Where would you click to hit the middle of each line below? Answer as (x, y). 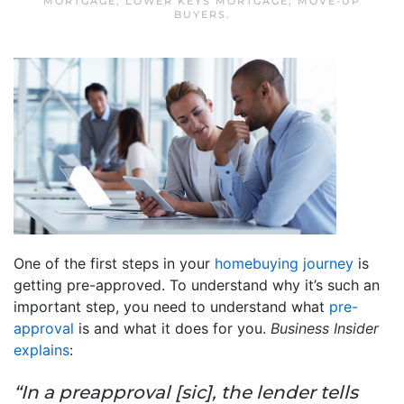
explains (41, 349)
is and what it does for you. (172, 328)
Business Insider (325, 328)
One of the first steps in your (114, 263)
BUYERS (200, 14)
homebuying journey (284, 263)
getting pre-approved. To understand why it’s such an (197, 285)
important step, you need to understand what (171, 306)
